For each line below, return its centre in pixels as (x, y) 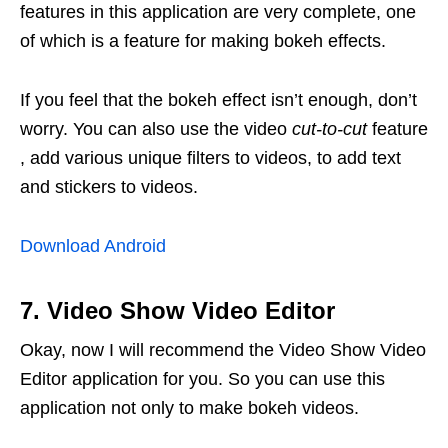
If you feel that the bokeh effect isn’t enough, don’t (218, 100)
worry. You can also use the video (156, 129)
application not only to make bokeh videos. (189, 408)
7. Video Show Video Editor (177, 311)
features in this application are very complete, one (218, 12)
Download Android (93, 246)
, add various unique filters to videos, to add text (210, 158)
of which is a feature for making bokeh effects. (203, 41)
